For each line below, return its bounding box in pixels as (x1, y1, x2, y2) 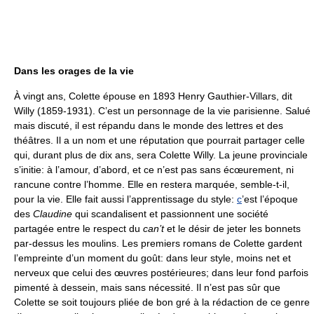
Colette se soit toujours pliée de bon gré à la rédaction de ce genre (14, 296, 310, 308)
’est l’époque (242, 193, 298, 205)
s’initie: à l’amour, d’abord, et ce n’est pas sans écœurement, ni (14, 164, 294, 175)
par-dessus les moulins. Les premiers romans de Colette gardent (14, 238, 302, 249)
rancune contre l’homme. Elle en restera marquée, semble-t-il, (14, 179, 289, 190)
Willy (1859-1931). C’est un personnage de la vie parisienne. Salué (14, 105, 310, 116)
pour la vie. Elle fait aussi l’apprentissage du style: (14, 193, 237, 205)
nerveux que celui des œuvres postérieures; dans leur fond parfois (14, 267, 308, 278)
